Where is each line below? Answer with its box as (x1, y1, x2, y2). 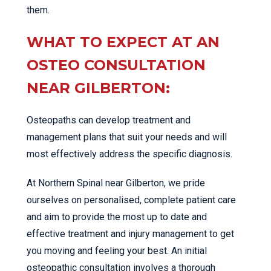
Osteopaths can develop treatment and (27, 114, 191, 126)
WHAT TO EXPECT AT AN (27, 33, 220, 51)
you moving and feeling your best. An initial (27, 245, 207, 256)
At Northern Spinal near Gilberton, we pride (27, 177, 205, 189)
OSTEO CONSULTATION (27, 56, 206, 74)
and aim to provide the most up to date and (27, 211, 207, 223)
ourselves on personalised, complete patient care (27, 194, 236, 206)
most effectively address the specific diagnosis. (27, 148, 232, 160)
